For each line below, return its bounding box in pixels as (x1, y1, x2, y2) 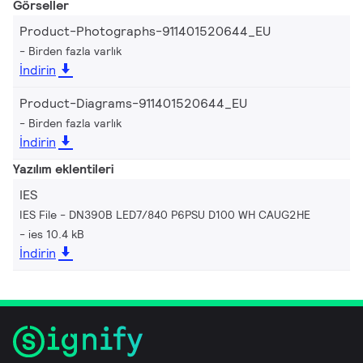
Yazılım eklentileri (13, 160, 113, 177)
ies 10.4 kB (28, 226, 84, 241)
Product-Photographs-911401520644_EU (19, 22, 271, 40)
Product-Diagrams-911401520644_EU (19, 94, 247, 112)
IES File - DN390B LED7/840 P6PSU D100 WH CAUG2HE (19, 207, 310, 222)
